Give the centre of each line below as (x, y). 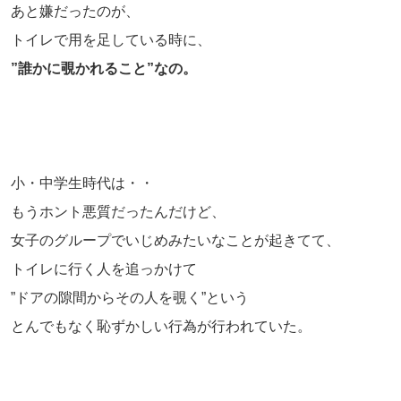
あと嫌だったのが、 (75, 11)
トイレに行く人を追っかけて (104, 269)
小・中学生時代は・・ (82, 183)
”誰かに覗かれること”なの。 (104, 68)
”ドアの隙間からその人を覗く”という (130, 297)
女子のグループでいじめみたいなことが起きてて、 (175, 240)
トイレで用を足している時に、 (111, 39)
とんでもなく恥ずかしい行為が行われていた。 (161, 326)
